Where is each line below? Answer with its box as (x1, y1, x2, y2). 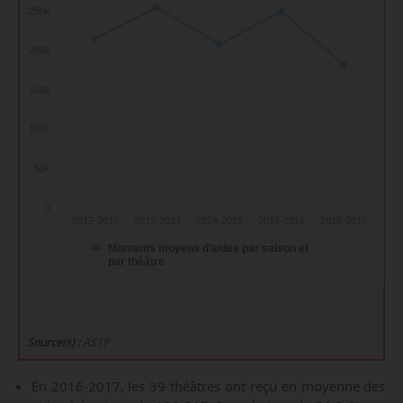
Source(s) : (27, 335, 81, 351)
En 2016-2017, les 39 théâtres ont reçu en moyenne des (31, 377, 386, 396)
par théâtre (107, 255, 165, 268)
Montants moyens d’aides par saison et (107, 241, 309, 255)
